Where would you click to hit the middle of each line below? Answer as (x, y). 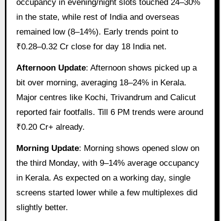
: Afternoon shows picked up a (141, 68)
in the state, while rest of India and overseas (98, 17)
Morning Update (47, 148)
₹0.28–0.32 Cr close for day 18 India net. (91, 47)
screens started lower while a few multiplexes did (107, 192)
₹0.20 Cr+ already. (50, 127)
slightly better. (42, 207)
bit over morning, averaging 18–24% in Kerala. (101, 82)
